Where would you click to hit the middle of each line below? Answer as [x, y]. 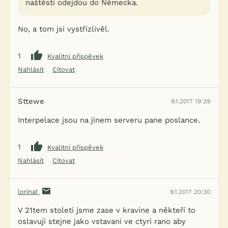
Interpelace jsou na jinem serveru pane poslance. [109, 120]
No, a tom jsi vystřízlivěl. [64, 29]
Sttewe [31, 101]
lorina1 [29, 192]
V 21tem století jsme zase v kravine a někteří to [107, 210]
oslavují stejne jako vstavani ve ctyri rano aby [102, 221]
